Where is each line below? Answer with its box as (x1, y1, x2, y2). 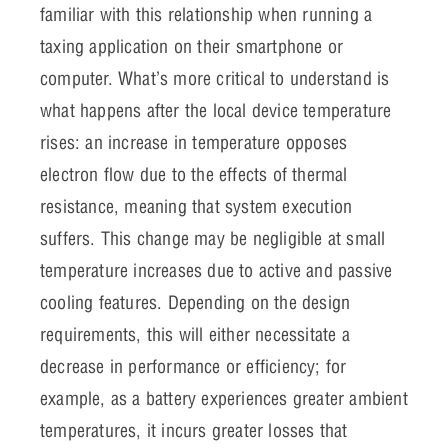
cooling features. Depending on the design (40, 291, 351, 315)
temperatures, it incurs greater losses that (40, 419, 348, 443)
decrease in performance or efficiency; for (40, 355, 347, 379)
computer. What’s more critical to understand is (40, 67, 390, 91)
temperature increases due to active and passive (40, 259, 393, 283)
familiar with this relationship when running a (40, 3, 373, 27)
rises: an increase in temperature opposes (40, 131, 348, 155)
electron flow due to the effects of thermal (40, 163, 348, 187)
